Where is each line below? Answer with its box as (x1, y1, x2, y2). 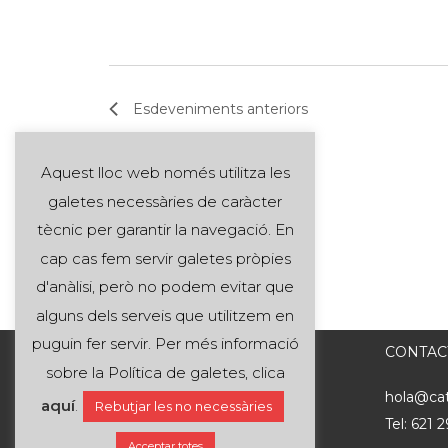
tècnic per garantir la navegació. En (36, 220, 294, 240)
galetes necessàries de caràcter (48, 191, 282, 211)
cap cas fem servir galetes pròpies (39, 248, 291, 268)
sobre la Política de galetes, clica (45, 363, 285, 382)
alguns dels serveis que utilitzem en (36, 305, 294, 325)
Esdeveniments (133, 100, 244, 118)
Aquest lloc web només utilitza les (40, 162, 290, 182)
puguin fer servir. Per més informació (31, 334, 299, 354)
